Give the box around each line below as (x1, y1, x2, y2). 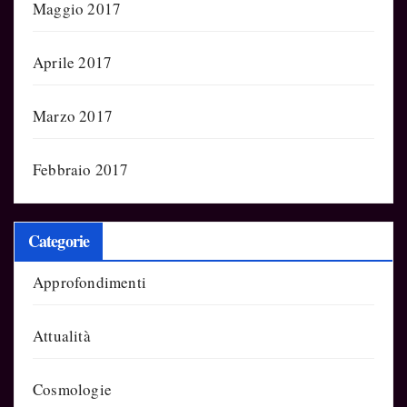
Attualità (33, 325, 91, 347)
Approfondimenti (33, 272, 146, 293)
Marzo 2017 (33, 104, 113, 126)
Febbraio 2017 (33, 158, 129, 180)
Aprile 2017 (33, 51, 113, 73)
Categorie (28, 229, 89, 253)
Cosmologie (33, 379, 112, 401)
